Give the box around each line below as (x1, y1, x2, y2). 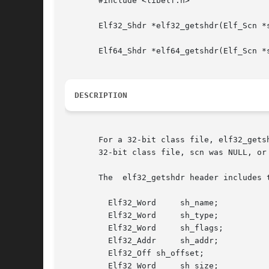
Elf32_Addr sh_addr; (65, 236, 103, 246)
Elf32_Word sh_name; (65, 198, 103, 208)
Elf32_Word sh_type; (65, 211, 103, 220)
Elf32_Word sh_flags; (65, 223, 103, 233)
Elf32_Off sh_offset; (65, 249, 103, 258)
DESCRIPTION (74, 91, 127, 100)
